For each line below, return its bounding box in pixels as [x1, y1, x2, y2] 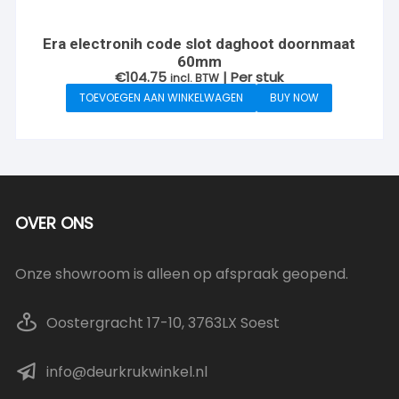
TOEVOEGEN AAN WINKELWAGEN [79, 89, 244, 105]
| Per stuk [223, 67, 284, 86]
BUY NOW [270, 89, 320, 105]
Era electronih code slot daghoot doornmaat [43, 34, 356, 53]
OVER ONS [15, 211, 94, 234]
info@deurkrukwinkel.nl [46, 361, 208, 382]
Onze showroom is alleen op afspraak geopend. [15, 263, 349, 284]
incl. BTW [170, 69, 220, 85]
